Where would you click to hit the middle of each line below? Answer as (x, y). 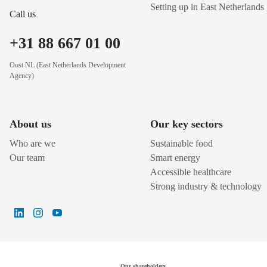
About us (30, 124)
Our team (27, 158)
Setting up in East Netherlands (207, 7)
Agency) (22, 76)
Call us (23, 14)
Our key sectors (187, 124)
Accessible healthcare (191, 172)
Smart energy (175, 158)
